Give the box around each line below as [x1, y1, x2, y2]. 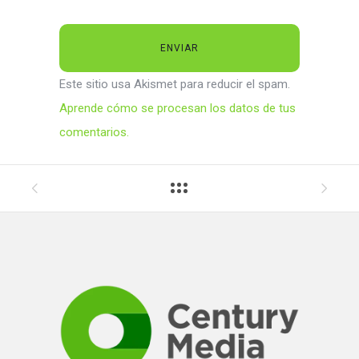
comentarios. [59, 125, 129, 140]
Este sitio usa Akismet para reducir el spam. [59, 77, 290, 92]
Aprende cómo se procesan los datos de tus [59, 101, 296, 116]
